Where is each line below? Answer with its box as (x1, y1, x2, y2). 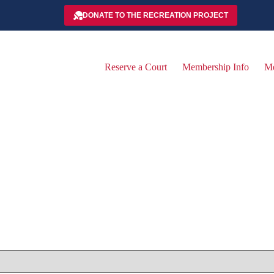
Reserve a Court (104, 62, 167, 72)
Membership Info (182, 62, 249, 72)
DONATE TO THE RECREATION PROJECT (82, 10, 228, 20)
